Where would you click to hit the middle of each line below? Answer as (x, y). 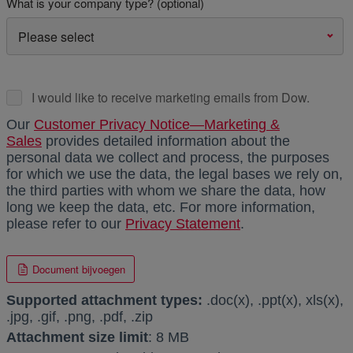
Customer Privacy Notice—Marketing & (157, 124)
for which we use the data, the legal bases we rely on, (175, 174)
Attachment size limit (77, 337)
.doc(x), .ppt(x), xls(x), (275, 300)
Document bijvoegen (78, 269)
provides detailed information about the (166, 141)
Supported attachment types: (106, 300)
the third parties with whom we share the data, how (166, 190)
